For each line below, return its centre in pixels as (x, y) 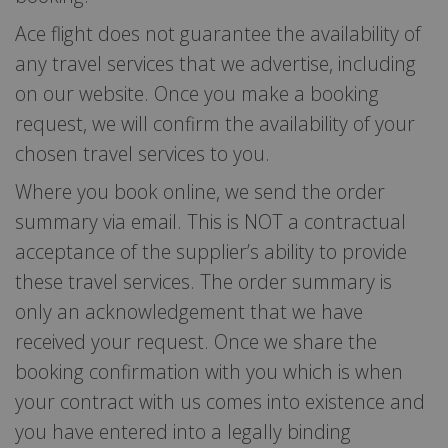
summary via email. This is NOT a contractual (210, 221)
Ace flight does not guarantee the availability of (218, 33)
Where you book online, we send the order (200, 191)
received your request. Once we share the (196, 341)
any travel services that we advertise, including (215, 63)
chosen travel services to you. (142, 153)
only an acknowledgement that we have (189, 311)
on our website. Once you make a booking (197, 93)
